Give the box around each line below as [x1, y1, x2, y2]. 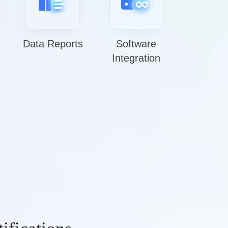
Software [116, 38, 157, 49]
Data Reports [22, 38, 83, 49]
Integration [112, 52, 161, 64]
